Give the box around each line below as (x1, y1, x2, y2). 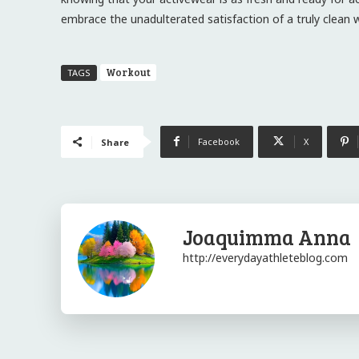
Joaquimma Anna (183, 222, 351, 251)
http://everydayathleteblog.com (183, 249, 348, 265)
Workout (106, 64, 151, 79)
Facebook (198, 135, 240, 147)
